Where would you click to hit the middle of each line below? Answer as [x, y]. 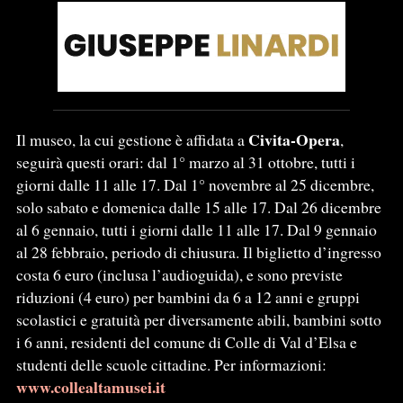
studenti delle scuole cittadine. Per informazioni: [171, 365]
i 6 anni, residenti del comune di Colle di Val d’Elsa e [186, 342]
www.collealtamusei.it [90, 387]
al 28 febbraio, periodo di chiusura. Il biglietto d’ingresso [198, 252]
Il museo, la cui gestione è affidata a [132, 140]
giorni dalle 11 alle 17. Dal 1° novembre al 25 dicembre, [195, 185]
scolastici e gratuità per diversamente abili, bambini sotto [198, 320]
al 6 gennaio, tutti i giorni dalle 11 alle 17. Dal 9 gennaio [196, 230]
